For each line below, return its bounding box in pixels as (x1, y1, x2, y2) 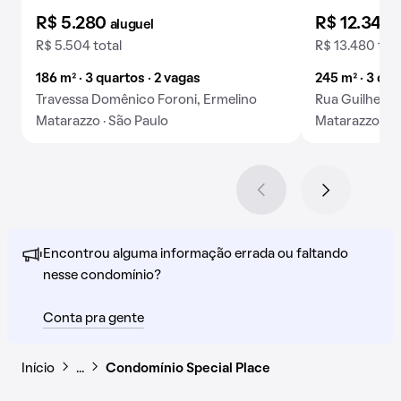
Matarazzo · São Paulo (36, 115, 168, 128)
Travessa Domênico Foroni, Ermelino (36, 93, 257, 107)
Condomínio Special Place (106, 362, 270, 375)
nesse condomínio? (43, 269, 161, 282)
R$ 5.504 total (36, 39, 122, 53)
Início (21, 362, 55, 375)
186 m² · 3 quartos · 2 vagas (36, 72, 200, 85)
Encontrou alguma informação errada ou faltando (43, 247, 348, 260)
